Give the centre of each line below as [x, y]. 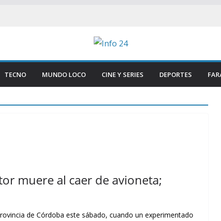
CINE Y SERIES [123, 74]
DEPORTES [176, 74]
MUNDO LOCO [64, 74]
